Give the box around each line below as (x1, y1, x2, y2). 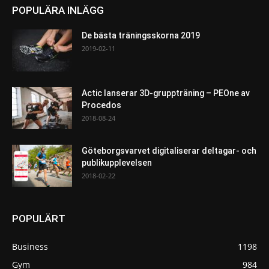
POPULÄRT (12, 212, 65, 225)
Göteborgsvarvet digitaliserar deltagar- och (82, 145, 256, 156)
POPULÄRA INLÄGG (12, 4, 104, 16)
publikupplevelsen (82, 157, 152, 168)
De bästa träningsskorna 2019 (82, 30, 200, 40)
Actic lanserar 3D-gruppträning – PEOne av (82, 88, 250, 98)
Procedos (82, 100, 121, 110)
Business (12, 240, 48, 252)
